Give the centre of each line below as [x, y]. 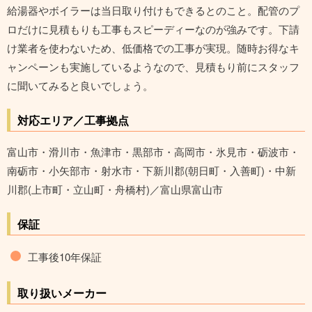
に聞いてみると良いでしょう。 [80, 86]
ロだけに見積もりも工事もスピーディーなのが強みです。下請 [153, 29]
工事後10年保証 [65, 257]
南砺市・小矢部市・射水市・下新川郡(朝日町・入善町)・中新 [151, 171]
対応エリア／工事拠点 [73, 120]
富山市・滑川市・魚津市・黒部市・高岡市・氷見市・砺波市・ [153, 152]
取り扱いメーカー [62, 293]
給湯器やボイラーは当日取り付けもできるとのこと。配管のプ [153, 10]
